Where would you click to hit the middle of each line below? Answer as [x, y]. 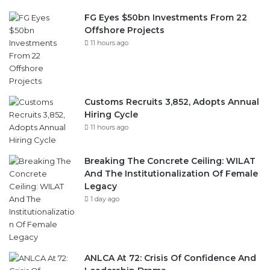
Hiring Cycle [111, 114]
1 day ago [105, 198]
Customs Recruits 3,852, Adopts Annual [172, 101]
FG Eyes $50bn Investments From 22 [166, 17]
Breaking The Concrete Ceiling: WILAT [170, 160]
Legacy [101, 186]
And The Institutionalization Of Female [171, 173]
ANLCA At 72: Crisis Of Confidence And [170, 257]
